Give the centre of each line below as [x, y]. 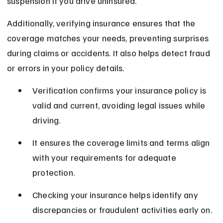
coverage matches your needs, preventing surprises [109, 38]
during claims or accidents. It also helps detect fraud [110, 53]
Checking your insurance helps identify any [116, 195]
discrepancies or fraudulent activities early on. [122, 210]
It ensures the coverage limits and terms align [122, 143]
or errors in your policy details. [66, 68]
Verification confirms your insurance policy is [120, 90]
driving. [47, 120]
